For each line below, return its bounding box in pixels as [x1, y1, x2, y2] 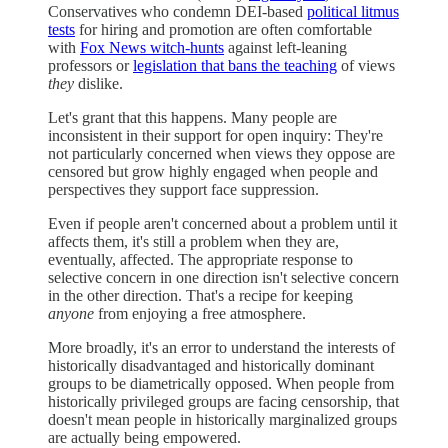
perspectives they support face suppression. [48, 180, 319, 198]
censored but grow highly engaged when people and [48, 162, 378, 180]
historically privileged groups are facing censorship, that [48, 392, 399, 410]
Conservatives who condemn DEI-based [48, 2, 307, 20]
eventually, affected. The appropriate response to [48, 250, 353, 268]
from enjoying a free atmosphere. [94, 304, 306, 322]
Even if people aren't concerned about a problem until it [48, 214, 397, 232]
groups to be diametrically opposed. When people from [48, 374, 394, 392]
